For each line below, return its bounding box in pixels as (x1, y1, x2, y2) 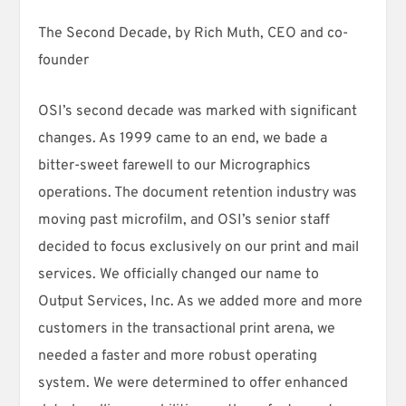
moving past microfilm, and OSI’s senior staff (38, 210, 331, 229)
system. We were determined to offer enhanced (38, 373, 349, 392)
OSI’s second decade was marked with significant (38, 101, 358, 121)
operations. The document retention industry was (38, 183, 358, 202)
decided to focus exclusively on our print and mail (38, 237, 360, 256)
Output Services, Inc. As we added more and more (38, 292, 363, 311)
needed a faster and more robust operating (38, 346, 318, 365)
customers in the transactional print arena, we (38, 319, 336, 338)
